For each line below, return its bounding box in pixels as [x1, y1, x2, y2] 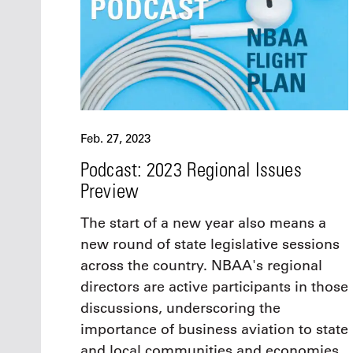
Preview [80, 179, 139, 203]
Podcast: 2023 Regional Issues [80, 158, 302, 181]
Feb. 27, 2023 [80, 131, 150, 147]
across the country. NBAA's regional [80, 257, 322, 275]
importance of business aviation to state [80, 321, 348, 339]
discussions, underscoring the [80, 299, 281, 318]
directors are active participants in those [80, 278, 348, 296]
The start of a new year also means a [80, 214, 326, 232]
